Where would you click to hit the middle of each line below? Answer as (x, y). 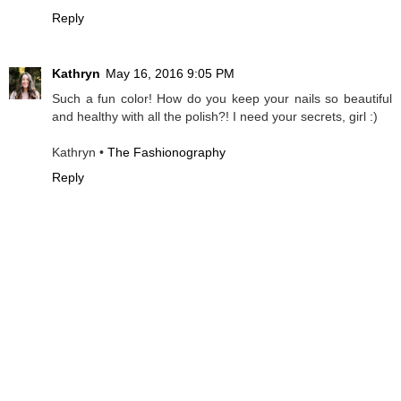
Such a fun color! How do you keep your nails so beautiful (222, 99)
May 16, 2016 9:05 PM (170, 74)
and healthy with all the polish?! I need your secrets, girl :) (215, 117)
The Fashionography (166, 153)
